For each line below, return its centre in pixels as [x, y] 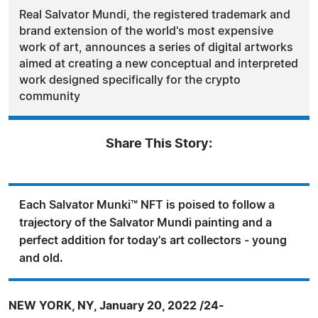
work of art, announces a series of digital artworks [156, 47]
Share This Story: [159, 144]
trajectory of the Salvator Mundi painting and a [146, 223]
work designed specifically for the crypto [130, 80]
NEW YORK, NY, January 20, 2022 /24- [116, 306]
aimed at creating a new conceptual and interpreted [159, 64]
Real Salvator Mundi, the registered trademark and [155, 15]
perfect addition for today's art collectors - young [153, 240]
